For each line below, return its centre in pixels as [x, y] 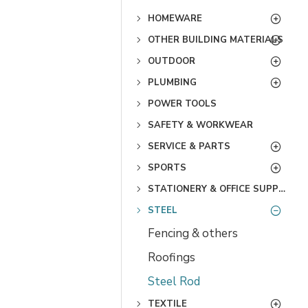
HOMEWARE [175, 18]
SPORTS [167, 167]
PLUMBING [172, 82]
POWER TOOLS [182, 103]
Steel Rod [174, 281]
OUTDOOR [172, 61]
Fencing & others [193, 233]
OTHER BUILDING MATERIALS [216, 40]
